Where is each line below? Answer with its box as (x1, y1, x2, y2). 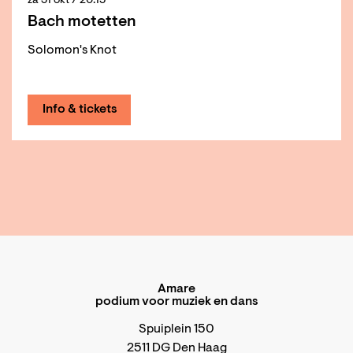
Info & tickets (43, 102, 117, 116)
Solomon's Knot (28, 43, 117, 57)
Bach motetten (28, 13, 136, 30)
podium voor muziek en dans (95, 295, 258, 308)
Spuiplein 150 (139, 322, 214, 336)
